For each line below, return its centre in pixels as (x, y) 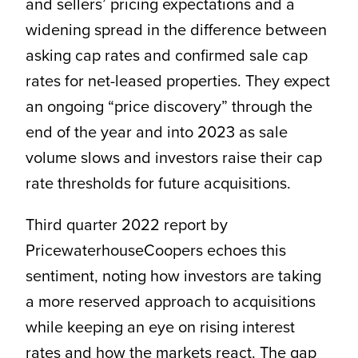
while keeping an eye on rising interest (160, 327)
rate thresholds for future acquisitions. (158, 183)
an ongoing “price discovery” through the (169, 107)
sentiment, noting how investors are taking (173, 276)
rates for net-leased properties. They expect (177, 81)
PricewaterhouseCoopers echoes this (155, 251)
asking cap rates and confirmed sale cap (166, 56)
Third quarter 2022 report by (126, 225)
